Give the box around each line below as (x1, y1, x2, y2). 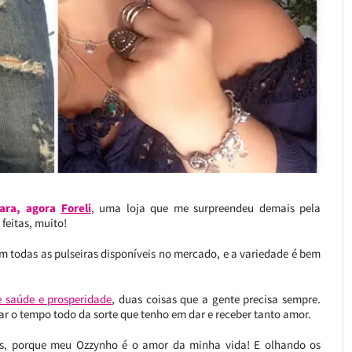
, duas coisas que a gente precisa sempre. (112, 291, 321, 306)
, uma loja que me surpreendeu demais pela (90, 200, 321, 215)
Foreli (60, 200, 91, 215)
